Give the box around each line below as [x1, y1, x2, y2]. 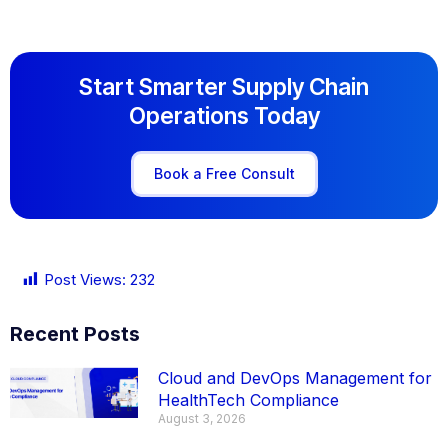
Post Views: [44, 269, 126, 289]
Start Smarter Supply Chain [79, 73, 369, 102]
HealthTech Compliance [158, 389, 340, 410]
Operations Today [128, 102, 320, 131]
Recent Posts [10, 321, 140, 346]
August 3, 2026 [158, 410, 247, 426]
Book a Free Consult [153, 165, 295, 183]
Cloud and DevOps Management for [158, 367, 433, 388]
